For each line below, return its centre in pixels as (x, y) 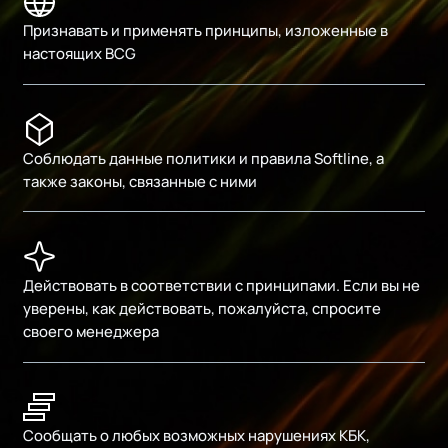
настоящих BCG (80, 53)
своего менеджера (91, 330)
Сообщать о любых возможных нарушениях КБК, (197, 434)
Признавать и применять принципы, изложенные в (206, 30)
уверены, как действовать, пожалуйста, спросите (202, 307)
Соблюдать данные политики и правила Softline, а (204, 157)
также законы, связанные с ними (140, 180)
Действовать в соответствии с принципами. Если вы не (222, 284)
